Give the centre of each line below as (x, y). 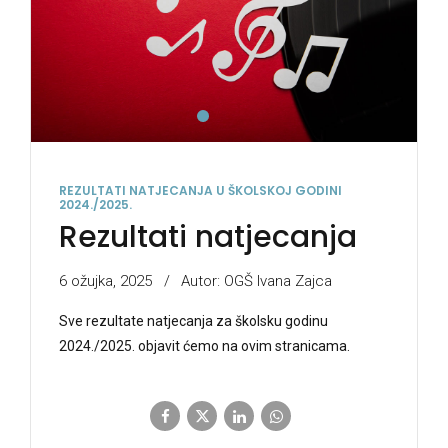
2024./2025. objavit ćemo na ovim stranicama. (204, 346)
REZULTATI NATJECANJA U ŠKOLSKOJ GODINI (200, 190)
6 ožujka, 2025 (105, 281)
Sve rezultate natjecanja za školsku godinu (193, 321)
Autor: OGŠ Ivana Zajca (256, 281)
